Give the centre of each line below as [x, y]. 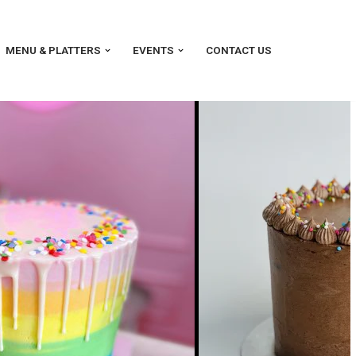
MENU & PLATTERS [54, 50]
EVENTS [154, 50]
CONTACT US [238, 50]
